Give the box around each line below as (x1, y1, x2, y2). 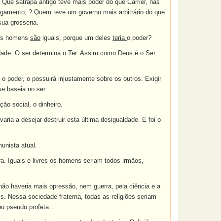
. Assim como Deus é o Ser (76, 49, 155, 57)
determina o (31, 49, 68, 57)
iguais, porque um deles (40, 34, 112, 41)
